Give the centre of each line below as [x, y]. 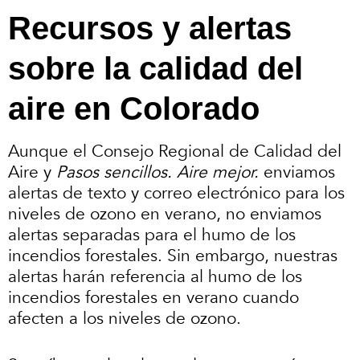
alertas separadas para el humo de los [152, 235]
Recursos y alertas [150, 29]
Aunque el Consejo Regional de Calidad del [175, 152]
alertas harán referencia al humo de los [155, 277]
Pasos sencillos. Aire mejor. [157, 173]
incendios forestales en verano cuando [153, 298]
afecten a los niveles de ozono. [127, 319]
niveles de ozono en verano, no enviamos [165, 215]
